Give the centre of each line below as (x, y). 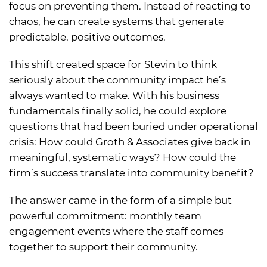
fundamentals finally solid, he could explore (118, 111)
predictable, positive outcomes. (87, 37)
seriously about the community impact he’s (117, 80)
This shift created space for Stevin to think (113, 64)
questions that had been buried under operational (133, 126)
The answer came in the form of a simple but (120, 200)
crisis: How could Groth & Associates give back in (130, 142)
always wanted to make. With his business (114, 95)
